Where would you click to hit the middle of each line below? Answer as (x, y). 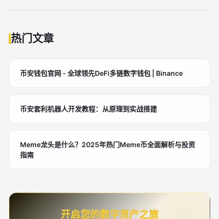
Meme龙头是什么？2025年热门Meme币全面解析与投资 (108, 144)
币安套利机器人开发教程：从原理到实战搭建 (88, 109)
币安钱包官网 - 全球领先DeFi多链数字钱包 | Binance (101, 73)
